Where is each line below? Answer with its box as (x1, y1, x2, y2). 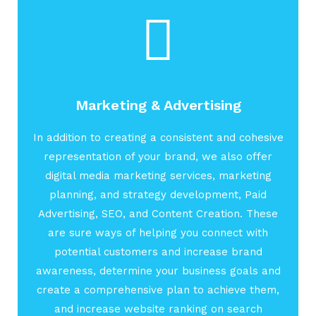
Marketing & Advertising (75, 97, 241, 114)
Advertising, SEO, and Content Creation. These (38, 207, 278, 221)
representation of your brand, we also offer (44, 150, 272, 164)
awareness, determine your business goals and (35, 265, 281, 278)
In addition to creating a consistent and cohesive (32, 131, 284, 145)
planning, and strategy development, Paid (49, 188, 267, 202)
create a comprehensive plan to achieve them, (37, 284, 279, 297)
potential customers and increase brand (54, 245, 262, 259)
